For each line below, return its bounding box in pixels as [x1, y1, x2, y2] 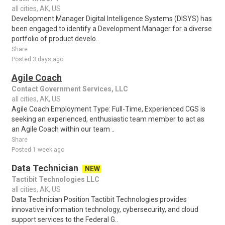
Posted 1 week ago [12, 146, 64, 153]
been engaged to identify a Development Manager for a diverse [12, 25, 212, 33]
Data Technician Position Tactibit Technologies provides [12, 195, 187, 203]
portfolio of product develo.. [12, 35, 99, 43]
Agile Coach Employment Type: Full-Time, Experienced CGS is [12, 105, 205, 113]
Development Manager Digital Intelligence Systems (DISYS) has [12, 15, 212, 23]
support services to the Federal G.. [12, 215, 118, 223]
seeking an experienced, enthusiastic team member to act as [12, 115, 204, 123]
